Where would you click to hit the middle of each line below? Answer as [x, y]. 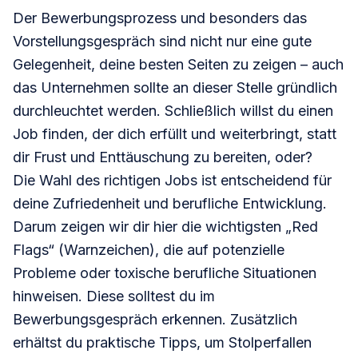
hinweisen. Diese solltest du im [114, 296]
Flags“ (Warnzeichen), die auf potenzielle [149, 250]
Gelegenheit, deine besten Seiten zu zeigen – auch [178, 65]
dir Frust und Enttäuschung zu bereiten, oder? [163, 157]
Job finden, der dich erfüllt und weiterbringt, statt [175, 134]
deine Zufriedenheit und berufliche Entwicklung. [170, 204]
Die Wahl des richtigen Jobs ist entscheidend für [172, 181]
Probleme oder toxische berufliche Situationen [165, 273]
